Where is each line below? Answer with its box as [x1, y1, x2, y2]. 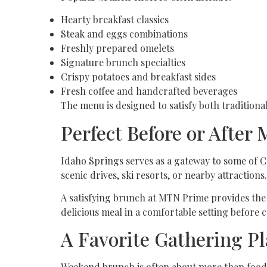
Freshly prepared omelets [61, 42, 174, 55]
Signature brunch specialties [61, 56, 185, 69]
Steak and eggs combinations [61, 27, 188, 41]
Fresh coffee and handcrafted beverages [61, 85, 237, 98]
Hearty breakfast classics [61, 13, 169, 26]
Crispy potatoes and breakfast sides [61, 70, 216, 83]
